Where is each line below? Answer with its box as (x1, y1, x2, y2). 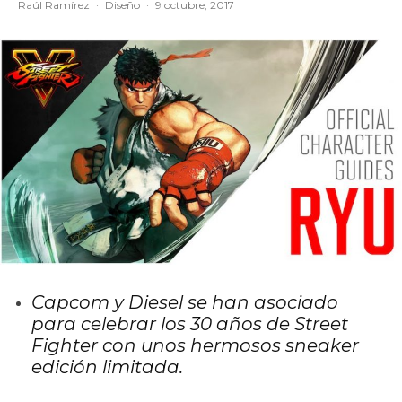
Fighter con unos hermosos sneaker (31, 335, 359, 357)
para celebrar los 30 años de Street (31, 313, 348, 336)
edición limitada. (31, 356, 183, 379)
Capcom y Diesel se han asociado (31, 292, 338, 314)
